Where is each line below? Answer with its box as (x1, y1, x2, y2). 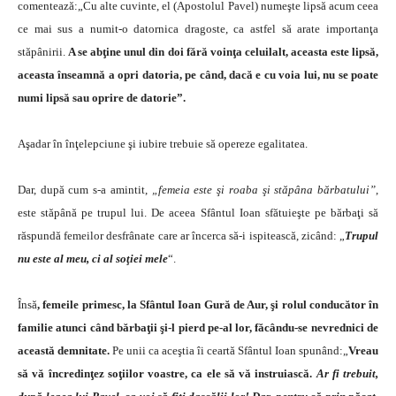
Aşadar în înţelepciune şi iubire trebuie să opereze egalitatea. (18, 136, 308, 150)
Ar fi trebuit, (316, 366, 378, 380)
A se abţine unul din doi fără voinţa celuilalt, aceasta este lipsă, (68, 44, 379, 58)
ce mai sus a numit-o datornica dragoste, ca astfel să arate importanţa (18, 21, 378, 35)
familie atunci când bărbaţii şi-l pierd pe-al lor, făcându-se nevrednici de (18, 320, 378, 334)
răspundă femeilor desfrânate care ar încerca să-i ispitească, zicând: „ (18, 228, 345, 242)
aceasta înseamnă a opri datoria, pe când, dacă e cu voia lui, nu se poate (18, 67, 378, 81)
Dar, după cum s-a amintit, (18, 182, 152, 196)
